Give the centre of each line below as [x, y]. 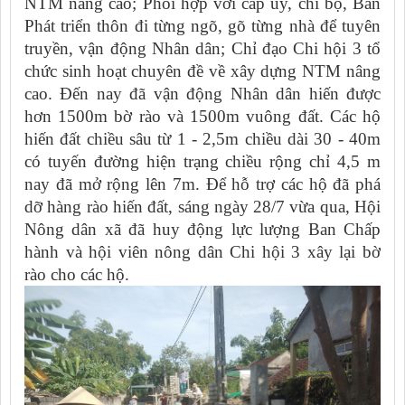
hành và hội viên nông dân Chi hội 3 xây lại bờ [202, 251]
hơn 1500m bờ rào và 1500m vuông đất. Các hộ [202, 116]
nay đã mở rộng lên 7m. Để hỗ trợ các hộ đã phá [202, 184]
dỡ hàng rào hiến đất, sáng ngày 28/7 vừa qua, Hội [202, 206]
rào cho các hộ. [77, 274]
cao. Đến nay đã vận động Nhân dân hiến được [202, 93]
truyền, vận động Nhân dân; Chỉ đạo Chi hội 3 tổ [202, 48]
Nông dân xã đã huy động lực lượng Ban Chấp [202, 229]
